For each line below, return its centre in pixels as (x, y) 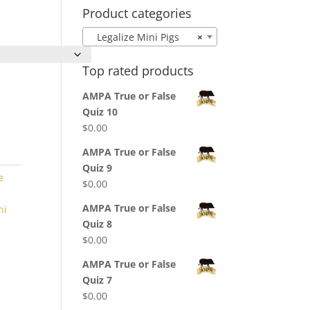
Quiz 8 (98, 224)
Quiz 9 (98, 168)
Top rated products (138, 71)
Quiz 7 (98, 280)
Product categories (137, 13)
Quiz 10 (100, 112)
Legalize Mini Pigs (134, 37)
